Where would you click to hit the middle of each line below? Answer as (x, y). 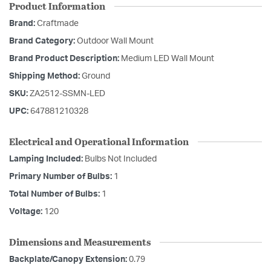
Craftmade (58, 24)
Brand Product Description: (65, 59)
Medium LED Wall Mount (168, 59)
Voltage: (27, 212)
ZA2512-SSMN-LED (67, 94)
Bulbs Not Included (121, 159)
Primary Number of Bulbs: (61, 177)
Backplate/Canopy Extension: (69, 260)
